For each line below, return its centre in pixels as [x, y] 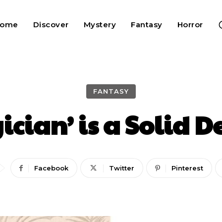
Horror [190, 25]
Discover [51, 25]
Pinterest [187, 168]
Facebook [51, 168]
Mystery [100, 25]
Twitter [121, 168]
